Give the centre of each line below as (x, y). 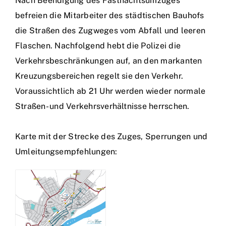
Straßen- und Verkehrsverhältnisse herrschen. (102, 106)
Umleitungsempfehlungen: (66, 152)
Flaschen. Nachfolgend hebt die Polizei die (98, 46)
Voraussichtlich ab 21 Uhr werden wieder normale (110, 91)
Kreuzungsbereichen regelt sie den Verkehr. (99, 76)
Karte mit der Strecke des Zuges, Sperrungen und (111, 136)
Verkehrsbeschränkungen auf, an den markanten (109, 61)
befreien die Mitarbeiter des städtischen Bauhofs (110, 15)
